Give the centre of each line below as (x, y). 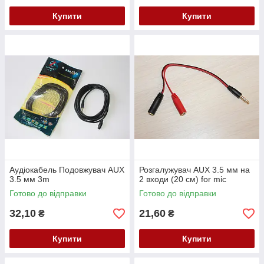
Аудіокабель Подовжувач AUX (67, 170)
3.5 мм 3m (29, 179)
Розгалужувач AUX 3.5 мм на (194, 170)
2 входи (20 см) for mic (183, 179)
